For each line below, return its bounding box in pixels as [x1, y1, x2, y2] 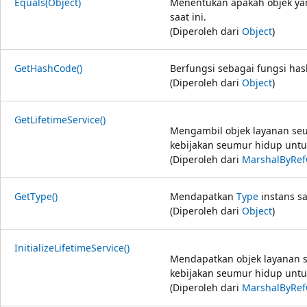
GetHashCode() [14, 61, 82, 75]
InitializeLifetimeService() [14, 241, 130, 254]
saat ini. [170, 10, 206, 23]
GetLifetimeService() [14, 112, 106, 126]
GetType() [14, 189, 58, 203]
